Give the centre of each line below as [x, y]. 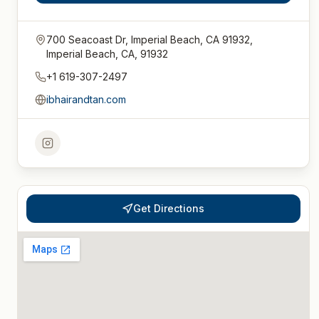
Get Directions [169, 208]
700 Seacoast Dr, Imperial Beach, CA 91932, [150, 40]
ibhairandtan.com [86, 99]
